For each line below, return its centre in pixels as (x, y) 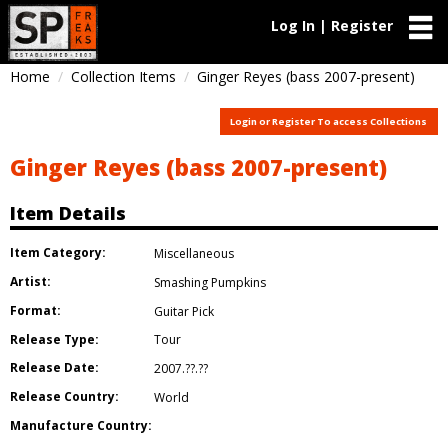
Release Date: (54, 368)
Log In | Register (332, 25)
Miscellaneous (194, 253)
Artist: (30, 281)
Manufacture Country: (81, 425)
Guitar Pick (184, 311)
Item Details (68, 213)
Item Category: (58, 253)
